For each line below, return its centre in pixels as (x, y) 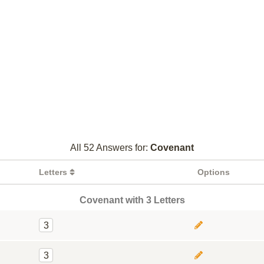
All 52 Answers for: (110, 148)
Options (214, 172)
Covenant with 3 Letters (132, 200)
